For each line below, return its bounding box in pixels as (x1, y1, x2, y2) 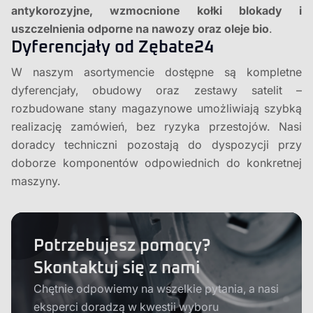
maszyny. (11, 174, 60, 188)
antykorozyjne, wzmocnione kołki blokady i (11, 3, 302, 17)
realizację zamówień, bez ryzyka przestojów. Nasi (11, 119, 302, 133)
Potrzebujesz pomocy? (34, 238, 210, 254)
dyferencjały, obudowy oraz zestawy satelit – (11, 83, 302, 97)
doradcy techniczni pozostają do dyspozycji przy (11, 138, 302, 152)
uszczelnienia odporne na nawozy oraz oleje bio (11, 22, 269, 36)
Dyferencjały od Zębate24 (11, 39, 214, 56)
